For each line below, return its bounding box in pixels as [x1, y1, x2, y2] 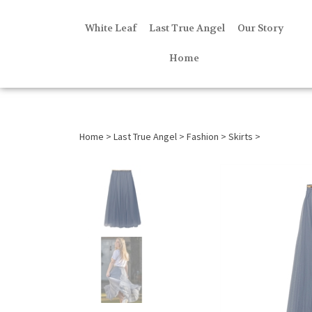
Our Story [237, 22, 283, 34]
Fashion [187, 130, 219, 143]
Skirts [228, 130, 253, 143]
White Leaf [84, 22, 136, 34]
